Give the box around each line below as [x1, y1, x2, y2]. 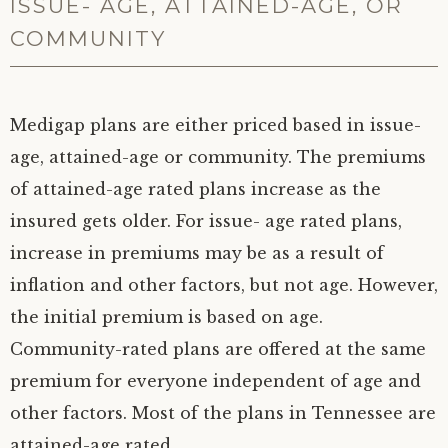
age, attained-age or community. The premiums [10, 146, 426, 167]
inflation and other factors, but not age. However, [10, 274, 438, 295]
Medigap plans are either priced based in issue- [10, 114, 421, 135]
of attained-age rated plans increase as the [10, 178, 381, 199]
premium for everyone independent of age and [10, 370, 421, 391]
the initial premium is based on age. [10, 306, 323, 327]
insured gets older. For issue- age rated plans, [10, 210, 402, 231]
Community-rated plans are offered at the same [10, 338, 426, 359]
